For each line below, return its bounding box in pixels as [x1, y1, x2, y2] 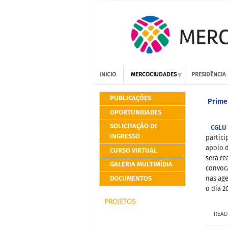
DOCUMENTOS [109, 173, 152, 184]
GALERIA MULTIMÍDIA [109, 159, 173, 170]
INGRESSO [109, 131, 140, 142]
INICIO [100, 72, 117, 78]
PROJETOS [104, 198, 136, 206]
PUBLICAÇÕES [109, 93, 151, 104]
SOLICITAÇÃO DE [109, 121, 158, 132]
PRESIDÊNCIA [191, 72, 226, 78]
